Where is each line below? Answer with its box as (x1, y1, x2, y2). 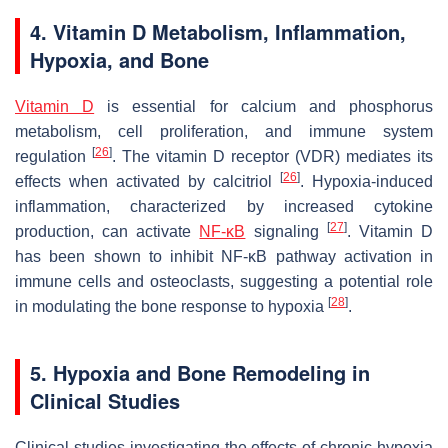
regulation (15, 147, 92, 165)
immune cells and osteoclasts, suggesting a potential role (15, 272, 433, 290)
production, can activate (15, 222, 200, 240)
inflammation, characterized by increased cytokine (15, 197, 433, 215)
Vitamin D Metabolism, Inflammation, (53, 16, 406, 46)
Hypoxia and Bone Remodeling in (53, 357, 370, 387)
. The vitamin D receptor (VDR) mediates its (112, 147, 433, 165)
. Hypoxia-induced (300, 172, 433, 190)
